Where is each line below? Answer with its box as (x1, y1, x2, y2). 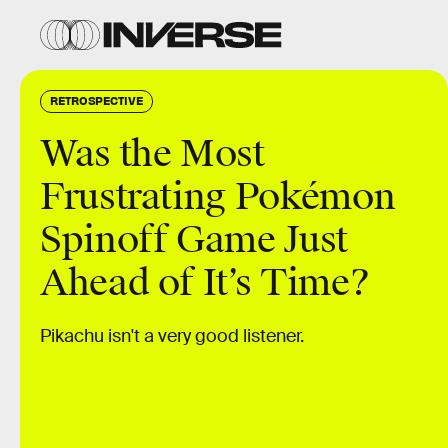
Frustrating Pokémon (40, 174, 396, 220)
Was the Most (40, 131, 265, 177)
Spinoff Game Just (40, 217, 348, 263)
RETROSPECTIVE (50, 93, 143, 107)
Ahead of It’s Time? (40, 260, 370, 306)
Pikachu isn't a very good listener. (40, 325, 304, 347)
